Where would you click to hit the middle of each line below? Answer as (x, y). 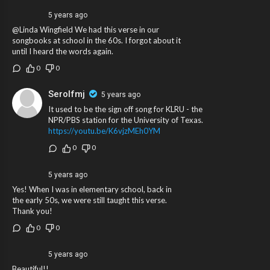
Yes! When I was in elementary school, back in (92, 189)
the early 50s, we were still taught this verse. (89, 200)
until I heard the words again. (63, 51)
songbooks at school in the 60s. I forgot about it (96, 40)
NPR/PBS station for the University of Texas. (126, 120)
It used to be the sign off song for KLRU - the (125, 109)
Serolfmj (67, 94)
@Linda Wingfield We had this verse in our (86, 30)
